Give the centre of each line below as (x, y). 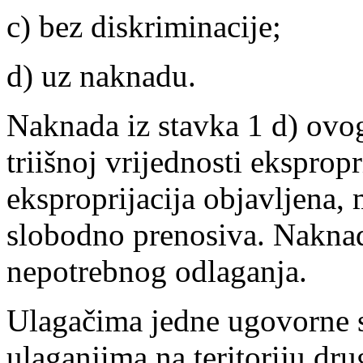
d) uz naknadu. (101, 75)
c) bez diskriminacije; (144, 26)
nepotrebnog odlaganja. (157, 271)
